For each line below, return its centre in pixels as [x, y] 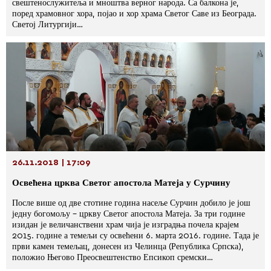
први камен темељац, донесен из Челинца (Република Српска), [128, 247]
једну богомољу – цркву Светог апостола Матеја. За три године [129, 214]
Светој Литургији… [47, 25]
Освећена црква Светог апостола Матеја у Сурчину [121, 183]
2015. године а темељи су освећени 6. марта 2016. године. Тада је [135, 236]
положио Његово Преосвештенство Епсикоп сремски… [113, 258]
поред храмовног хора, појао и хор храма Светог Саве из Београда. [134, 14]
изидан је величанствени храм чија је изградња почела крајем [126, 225]
